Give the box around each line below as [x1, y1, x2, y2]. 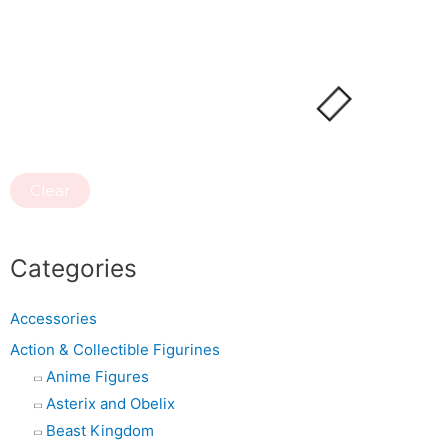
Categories [10, 253, 137, 284]
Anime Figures [46, 367, 149, 387]
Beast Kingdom [46, 421, 154, 441]
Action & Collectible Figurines [10, 340, 220, 360]
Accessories [10, 309, 97, 329]
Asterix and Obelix [46, 394, 175, 414]
